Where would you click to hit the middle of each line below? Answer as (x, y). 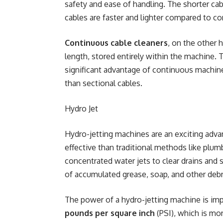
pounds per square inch (110, 213)
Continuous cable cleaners (116, 43)
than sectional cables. (104, 83)
